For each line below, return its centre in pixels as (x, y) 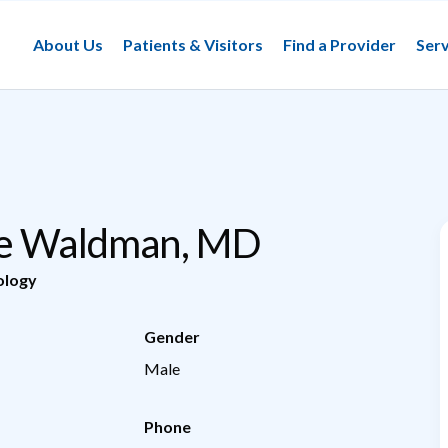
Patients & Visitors (193, 44)
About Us (68, 44)
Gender (172, 336)
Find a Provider (339, 44)
